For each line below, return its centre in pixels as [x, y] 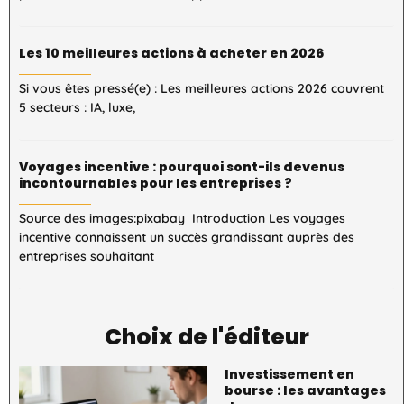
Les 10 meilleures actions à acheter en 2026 [171, 53]
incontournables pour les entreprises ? [156, 183]
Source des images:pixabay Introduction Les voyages [182, 218]
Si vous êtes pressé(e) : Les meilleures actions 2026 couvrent [202, 88]
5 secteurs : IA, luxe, [77, 107]
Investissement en [289, 374]
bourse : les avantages [305, 390]
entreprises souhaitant [87, 256]
